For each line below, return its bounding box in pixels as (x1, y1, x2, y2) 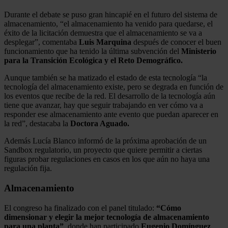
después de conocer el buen (131, 38, 221, 47)
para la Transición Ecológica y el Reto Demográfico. (4, 56, 183, 65)
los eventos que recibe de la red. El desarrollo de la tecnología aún (4, 92, 215, 101)
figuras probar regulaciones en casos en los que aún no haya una (4, 155, 210, 164)
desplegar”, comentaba (4, 38, 79, 47)
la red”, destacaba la (4, 119, 70, 128)
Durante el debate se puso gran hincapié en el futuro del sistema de (4, 10, 217, 19)
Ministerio (181, 47, 216, 56)
